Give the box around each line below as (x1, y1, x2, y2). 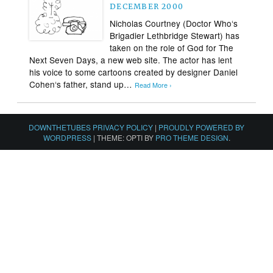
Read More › (135, 80, 172, 90)
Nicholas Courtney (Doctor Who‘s (110, 16, 238, 29)
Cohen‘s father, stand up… (29, 77, 135, 90)
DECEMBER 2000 (110, 1, 184, 11)
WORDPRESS (43, 132, 91, 143)
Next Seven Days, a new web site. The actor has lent (29, 53, 233, 66)
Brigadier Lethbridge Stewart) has (110, 29, 240, 41)
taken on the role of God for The (110, 41, 234, 54)
